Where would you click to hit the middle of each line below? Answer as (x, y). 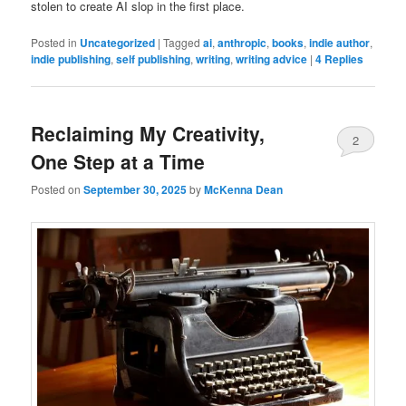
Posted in (54, 42)
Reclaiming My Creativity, (148, 134)
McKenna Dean (244, 190)
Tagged (182, 42)
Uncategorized (118, 42)
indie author (340, 42)
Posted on (58, 189)
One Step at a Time (118, 162)
